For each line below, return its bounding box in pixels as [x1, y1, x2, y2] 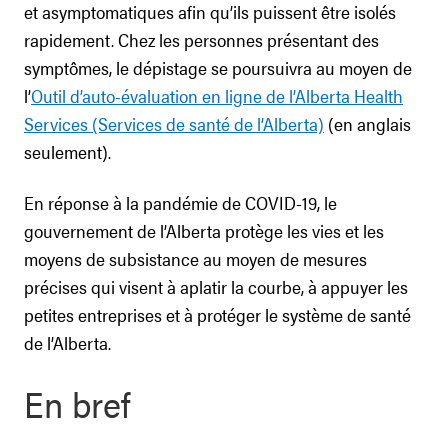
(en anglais [324, 111, 411, 136]
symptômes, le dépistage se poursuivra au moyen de [24, 55, 412, 80]
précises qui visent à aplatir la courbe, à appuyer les [24, 274, 408, 299]
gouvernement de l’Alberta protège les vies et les [24, 218, 384, 243]
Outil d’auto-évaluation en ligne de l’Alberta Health [31, 83, 403, 108]
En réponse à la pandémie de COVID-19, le [24, 190, 337, 215]
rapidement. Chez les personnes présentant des [24, 27, 379, 52]
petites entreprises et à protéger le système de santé [24, 302, 411, 327]
